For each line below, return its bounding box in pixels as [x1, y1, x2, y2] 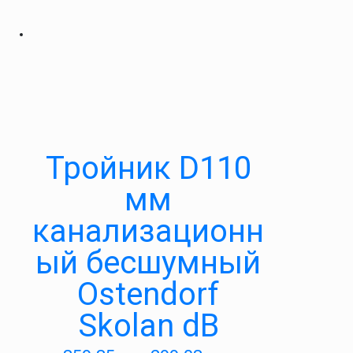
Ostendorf [77, 276, 219, 313]
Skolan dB [77, 307, 219, 344]
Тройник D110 [45, 150, 251, 187]
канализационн [32, 213, 264, 250]
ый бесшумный [35, 244, 261, 281]
